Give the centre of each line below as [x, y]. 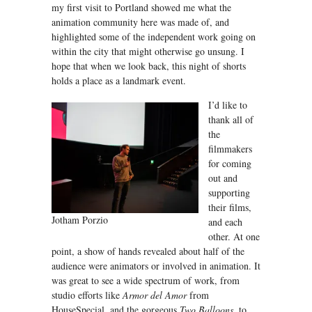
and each [225, 222]
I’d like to [228, 105]
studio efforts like [87, 295]
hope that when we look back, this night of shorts [149, 66]
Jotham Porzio [80, 220]
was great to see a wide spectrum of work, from [146, 281]
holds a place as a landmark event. [119, 81]
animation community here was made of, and [140, 22]
